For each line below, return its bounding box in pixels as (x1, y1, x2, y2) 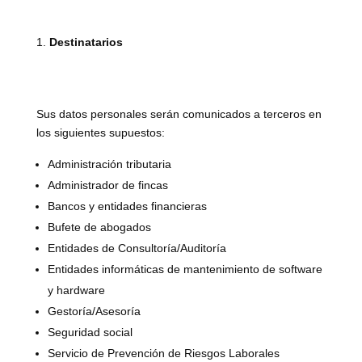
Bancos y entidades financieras (47, 200, 207, 213)
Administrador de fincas (47, 179, 168, 192)
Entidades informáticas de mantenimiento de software (47, 263, 322, 276)
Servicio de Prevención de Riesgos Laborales (47, 347, 280, 360)
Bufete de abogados (47, 221, 151, 234)
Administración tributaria (47, 158, 171, 170)
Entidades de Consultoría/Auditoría (47, 242, 226, 255)
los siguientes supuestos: (36, 126, 165, 139)
